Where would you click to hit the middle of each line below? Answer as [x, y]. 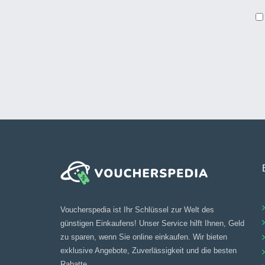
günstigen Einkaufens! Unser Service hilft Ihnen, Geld [152, 223]
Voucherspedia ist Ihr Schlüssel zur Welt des [137, 209]
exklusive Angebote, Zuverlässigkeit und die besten [148, 250]
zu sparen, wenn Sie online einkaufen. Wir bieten [144, 237]
